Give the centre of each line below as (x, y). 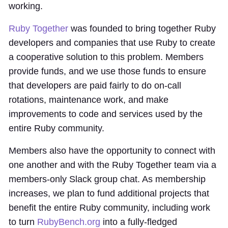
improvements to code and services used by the (106, 114)
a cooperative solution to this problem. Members (106, 57)
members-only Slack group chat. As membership (107, 179)
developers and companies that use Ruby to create (112, 43)
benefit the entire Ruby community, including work (109, 208)
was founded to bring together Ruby (142, 28)
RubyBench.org (69, 222)
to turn (23, 222)
